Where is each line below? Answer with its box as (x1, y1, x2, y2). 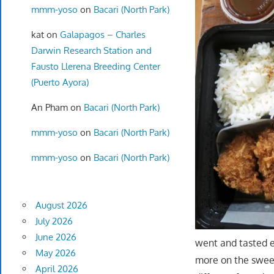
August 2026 (35, 199, 87, 212)
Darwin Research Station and (31, 44, 152, 56)
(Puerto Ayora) (31, 76, 89, 88)
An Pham (31, 101, 68, 113)
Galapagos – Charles (59, 28, 146, 40)
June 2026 (35, 231, 76, 243)
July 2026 (35, 215, 73, 228)
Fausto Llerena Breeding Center (31, 60, 160, 72)
